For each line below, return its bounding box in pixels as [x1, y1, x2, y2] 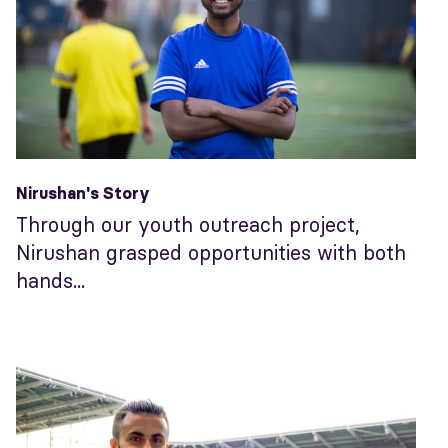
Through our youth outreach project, [16, 211, 360, 237]
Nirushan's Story [16, 182, 150, 203]
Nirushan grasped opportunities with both [16, 239, 406, 265]
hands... [16, 267, 85, 293]
